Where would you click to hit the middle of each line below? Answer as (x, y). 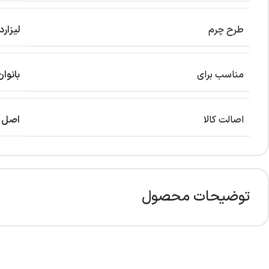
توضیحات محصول (196, 197)
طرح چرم (226, 30)
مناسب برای (220, 75)
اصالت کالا (224, 120)
